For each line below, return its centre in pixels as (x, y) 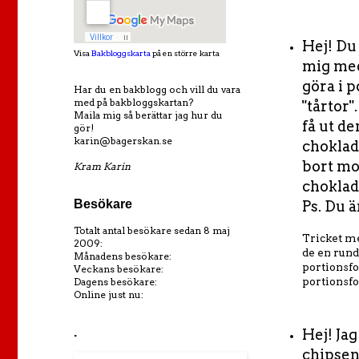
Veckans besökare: (119, 269)
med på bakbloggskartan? (133, 102)
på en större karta (185, 53)
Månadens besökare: (123, 256)
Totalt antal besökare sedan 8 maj (152, 230)
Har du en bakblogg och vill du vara (157, 89)
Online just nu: (109, 294)
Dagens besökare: (115, 282)
